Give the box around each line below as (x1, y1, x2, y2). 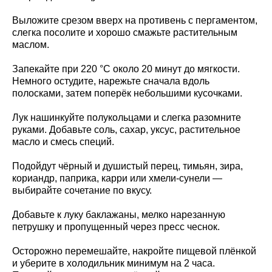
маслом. (12, 39, 49, 50)
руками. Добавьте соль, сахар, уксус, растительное (12, 124, 240, 135)
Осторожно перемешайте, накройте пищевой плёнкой (12, 245, 256, 256)
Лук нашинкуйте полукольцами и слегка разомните (12, 112, 241, 123)
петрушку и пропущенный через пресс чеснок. (12, 221, 220, 232)
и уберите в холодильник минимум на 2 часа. (12, 257, 215, 268)
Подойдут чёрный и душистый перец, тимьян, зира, (12, 160, 243, 171)
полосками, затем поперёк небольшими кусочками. (12, 87, 242, 98)
